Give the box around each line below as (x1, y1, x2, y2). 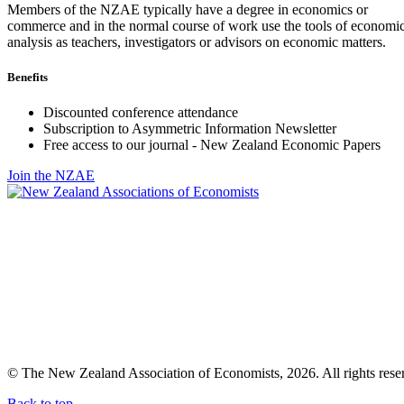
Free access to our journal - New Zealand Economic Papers (43, 137, 381, 153)
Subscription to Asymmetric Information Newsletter (43, 121, 336, 137)
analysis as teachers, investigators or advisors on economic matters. (7, 33, 386, 50)
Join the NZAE (7, 168, 95, 184)
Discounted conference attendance (43, 105, 238, 121)
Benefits (7, 70, 48, 85)
